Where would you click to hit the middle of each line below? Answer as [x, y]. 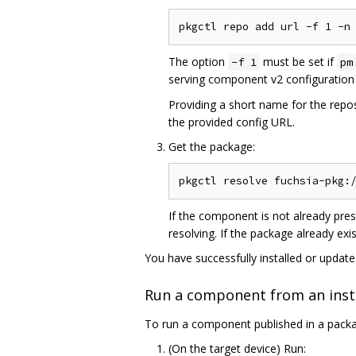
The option [198, 61]
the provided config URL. [232, 122]
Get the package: [212, 146]
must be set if [298, 61]
